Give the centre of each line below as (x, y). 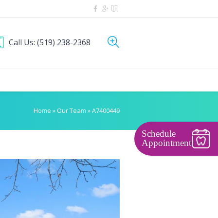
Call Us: (23, 42)
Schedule (159, 134)
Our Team (72, 110)
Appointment (167, 143)
